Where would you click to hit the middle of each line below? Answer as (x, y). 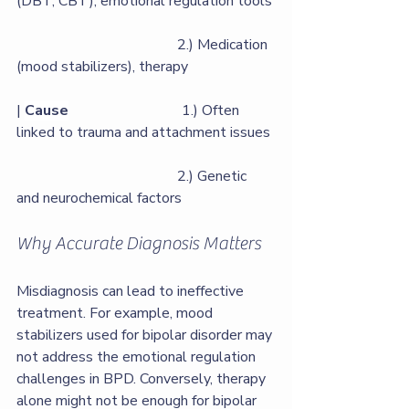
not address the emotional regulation (138, 357)
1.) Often (156, 110)
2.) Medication (97, 45)
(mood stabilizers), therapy (108, 67)
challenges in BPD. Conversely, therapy (143, 379)
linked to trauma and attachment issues (145, 132)
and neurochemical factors (128, 198)
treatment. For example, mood (116, 313)
